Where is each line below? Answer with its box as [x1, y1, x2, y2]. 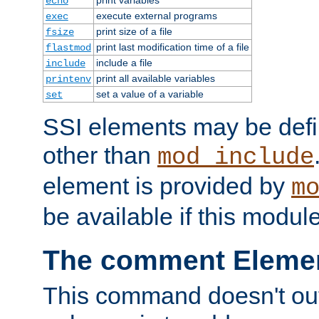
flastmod [45, 41, 91, 53]
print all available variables [95, 72, 215, 84]
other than [43, 141, 157, 169]
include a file [95, 56, 152, 68]
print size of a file [95, 25, 172, 37]
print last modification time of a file [95, 41, 249, 53]
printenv [45, 73, 91, 85]
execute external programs [95, 9, 217, 21]
